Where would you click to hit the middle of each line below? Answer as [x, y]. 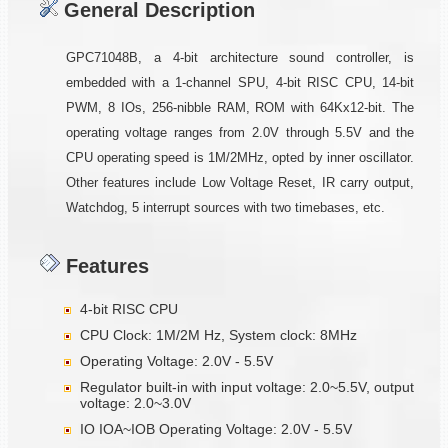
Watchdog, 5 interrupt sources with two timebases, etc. [225, 207]
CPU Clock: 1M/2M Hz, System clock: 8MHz [218, 334]
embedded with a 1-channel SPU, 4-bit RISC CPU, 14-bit [240, 82]
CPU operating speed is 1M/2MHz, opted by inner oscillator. [240, 157]
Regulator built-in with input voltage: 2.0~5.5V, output [247, 386]
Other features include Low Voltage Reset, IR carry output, [240, 182]
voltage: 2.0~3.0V [135, 402]
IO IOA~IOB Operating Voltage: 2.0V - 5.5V [216, 428]
